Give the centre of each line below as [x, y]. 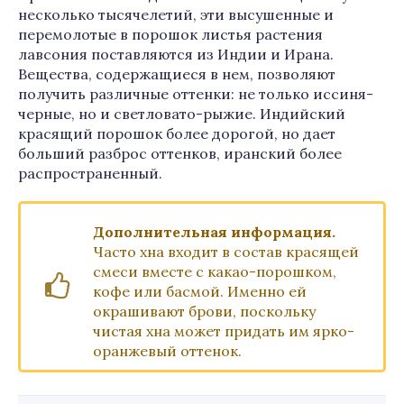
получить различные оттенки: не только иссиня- [196, 94]
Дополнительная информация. [214, 232]
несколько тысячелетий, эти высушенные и [176, 14]
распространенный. [90, 173]
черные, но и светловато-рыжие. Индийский [182, 114]
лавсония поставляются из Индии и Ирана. [176, 54]
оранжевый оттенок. [167, 351]
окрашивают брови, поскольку [204, 311]
